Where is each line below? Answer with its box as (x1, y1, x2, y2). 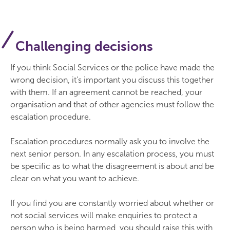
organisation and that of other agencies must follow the (10, 100, 214, 109)
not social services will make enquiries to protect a (10, 210, 197, 220)
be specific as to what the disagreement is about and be (10, 161, 214, 171)
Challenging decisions (15, 39, 153, 54)
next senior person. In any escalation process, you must (10, 149, 214, 159)
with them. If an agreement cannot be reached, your (10, 87, 202, 97)
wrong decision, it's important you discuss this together (10, 75, 214, 85)
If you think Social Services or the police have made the (10, 63, 215, 72)
